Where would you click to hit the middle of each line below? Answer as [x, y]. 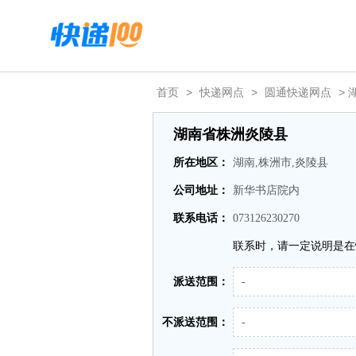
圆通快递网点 [298, 92]
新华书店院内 [266, 190]
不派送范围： [195, 322]
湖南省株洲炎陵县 [230, 134]
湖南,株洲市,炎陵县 [281, 163]
